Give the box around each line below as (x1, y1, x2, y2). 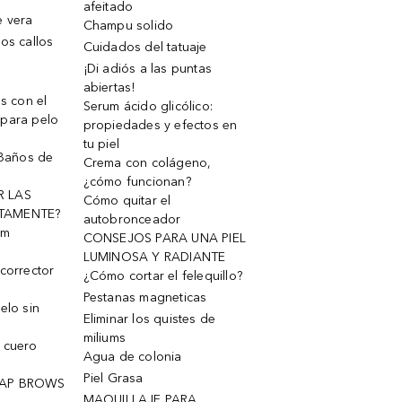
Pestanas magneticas (83, 290, 207, 305)
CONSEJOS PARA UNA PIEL (83, 231, 246, 246)
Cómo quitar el (83, 193, 171, 208)
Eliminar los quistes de (83, 311, 216, 327)
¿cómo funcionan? (83, 174, 191, 189)
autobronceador (83, 212, 181, 227)
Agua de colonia (83, 349, 182, 364)
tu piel (83, 136, 119, 152)
